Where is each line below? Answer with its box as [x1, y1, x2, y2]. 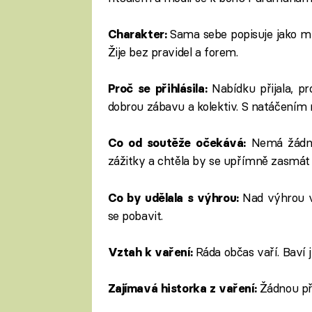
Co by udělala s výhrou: [107, 190, 243, 205]
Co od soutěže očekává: [107, 136, 251, 150]
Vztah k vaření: [107, 244, 196, 259]
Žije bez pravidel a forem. [107, 44, 238, 59]
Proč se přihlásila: [107, 81, 212, 96]
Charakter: [107, 26, 167, 41]
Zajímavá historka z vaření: [107, 281, 260, 296]
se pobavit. [107, 208, 163, 223]
